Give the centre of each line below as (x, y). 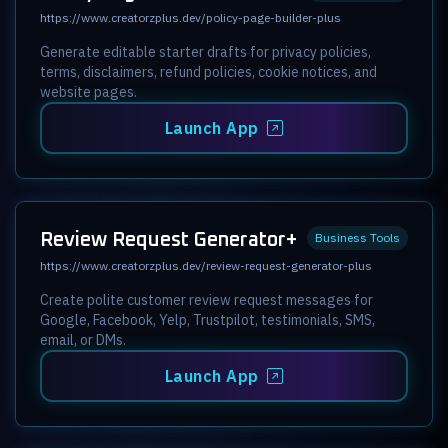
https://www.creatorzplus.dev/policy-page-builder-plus (190, 17)
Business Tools (357, 237)
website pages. (88, 91)
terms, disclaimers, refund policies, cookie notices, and (208, 71)
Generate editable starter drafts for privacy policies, (205, 51)
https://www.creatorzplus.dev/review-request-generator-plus (206, 265)
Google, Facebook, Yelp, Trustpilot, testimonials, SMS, (207, 319)
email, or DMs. (83, 339)
